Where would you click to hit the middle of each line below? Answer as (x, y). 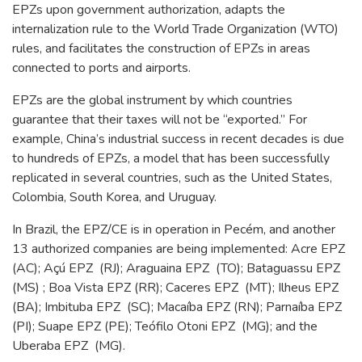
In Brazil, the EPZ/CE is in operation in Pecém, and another (174, 229)
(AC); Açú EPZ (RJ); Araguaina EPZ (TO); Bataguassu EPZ (178, 268)
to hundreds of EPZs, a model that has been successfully (171, 158)
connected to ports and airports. (101, 67)
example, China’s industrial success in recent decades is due (178, 139)
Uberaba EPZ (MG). (69, 345)
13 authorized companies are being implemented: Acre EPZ (180, 248)
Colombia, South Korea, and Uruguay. (114, 197)
